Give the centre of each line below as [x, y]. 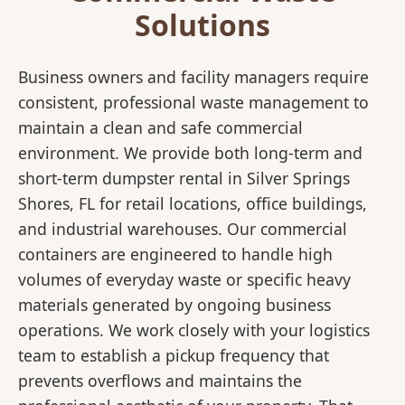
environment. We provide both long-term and [190, 153]
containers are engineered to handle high [175, 254]
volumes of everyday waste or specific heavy [184, 280]
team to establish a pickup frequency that [174, 356]
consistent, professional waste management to [193, 103]
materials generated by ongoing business [174, 305]
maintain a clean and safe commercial [160, 128]
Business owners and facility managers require [193, 77]
